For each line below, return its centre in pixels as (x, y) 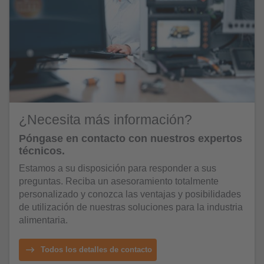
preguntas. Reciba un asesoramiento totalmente (119, 181)
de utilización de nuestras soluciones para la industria (131, 207)
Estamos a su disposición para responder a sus (118, 169)
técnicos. (42, 151)
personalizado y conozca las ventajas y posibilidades (130, 194)
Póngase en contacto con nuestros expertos (131, 139)
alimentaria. (43, 220)
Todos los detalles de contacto (96, 250)
